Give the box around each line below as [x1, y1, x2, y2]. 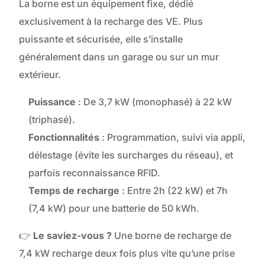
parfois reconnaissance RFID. [28, 167, 161, 179]
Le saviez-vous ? [33, 230, 112, 242]
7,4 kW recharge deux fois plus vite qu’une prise [19, 247, 235, 260]
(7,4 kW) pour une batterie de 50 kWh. [28, 202, 200, 215]
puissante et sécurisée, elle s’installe [19, 33, 183, 46]
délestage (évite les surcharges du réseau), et [28, 149, 234, 161]
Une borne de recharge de [112, 230, 232, 242]
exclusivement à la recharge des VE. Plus [19, 15, 203, 28]
